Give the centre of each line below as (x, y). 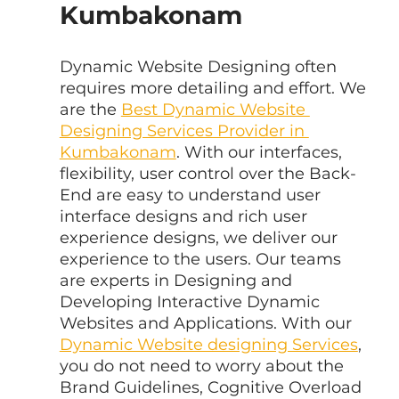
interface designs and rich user (185, 216)
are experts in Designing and (178, 280)
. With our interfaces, (261, 152)
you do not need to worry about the (204, 366)
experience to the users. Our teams (202, 259)
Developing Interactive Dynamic (191, 301)
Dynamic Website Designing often (200, 66)
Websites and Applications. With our (208, 323)
